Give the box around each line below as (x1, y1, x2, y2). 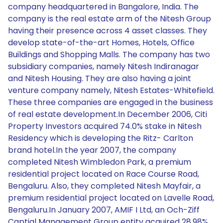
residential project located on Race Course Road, (8, 168, 199, 180)
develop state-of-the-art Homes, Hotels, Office (8, 37, 195, 48)
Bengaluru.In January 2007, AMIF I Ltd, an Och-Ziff (8, 204, 200, 216)
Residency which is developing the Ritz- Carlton (8, 132, 193, 144)
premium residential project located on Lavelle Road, (8, 192, 214, 204)
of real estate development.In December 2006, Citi (8, 109, 207, 120)
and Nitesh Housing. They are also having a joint (8, 73, 191, 84)
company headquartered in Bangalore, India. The (8, 1, 199, 12)
